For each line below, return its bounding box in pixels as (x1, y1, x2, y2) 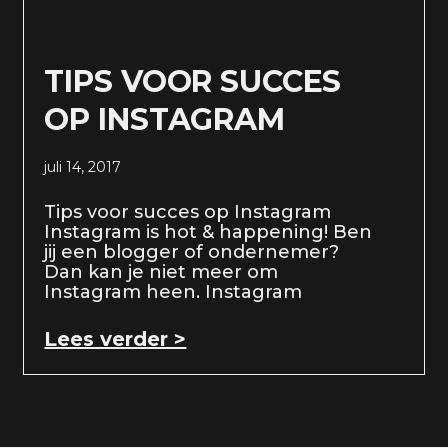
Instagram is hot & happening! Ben (44, 220, 373, 243)
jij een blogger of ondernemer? (44, 240, 340, 263)
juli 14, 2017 (44, 157, 122, 176)
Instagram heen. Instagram (44, 280, 303, 303)
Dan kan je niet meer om (44, 260, 279, 283)
